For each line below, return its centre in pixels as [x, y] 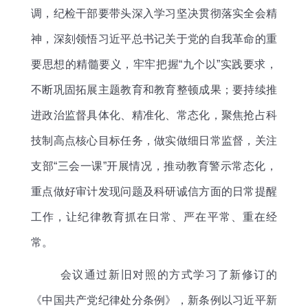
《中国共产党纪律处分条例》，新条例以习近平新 [154, 300]
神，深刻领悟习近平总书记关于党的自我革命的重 [154, 38]
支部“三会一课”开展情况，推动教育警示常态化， [154, 166]
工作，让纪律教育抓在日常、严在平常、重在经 [154, 217]
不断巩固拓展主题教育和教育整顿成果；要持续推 [154, 89]
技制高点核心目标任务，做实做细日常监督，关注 [154, 140]
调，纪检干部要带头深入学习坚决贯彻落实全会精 [154, 13]
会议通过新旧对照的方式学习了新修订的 [168, 274]
